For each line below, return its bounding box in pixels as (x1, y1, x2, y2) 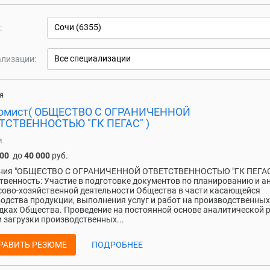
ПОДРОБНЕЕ (92, 240, 143, 250)
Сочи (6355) (54, 22, 101, 32)
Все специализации (54, 53, 131, 63)
